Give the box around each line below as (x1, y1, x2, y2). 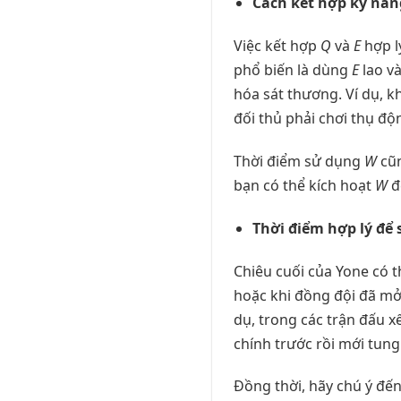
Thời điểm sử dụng (234, 150, 364, 171)
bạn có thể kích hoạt (234, 175, 375, 195)
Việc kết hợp (234, 36, 320, 56)
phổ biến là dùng (234, 60, 352, 81)
